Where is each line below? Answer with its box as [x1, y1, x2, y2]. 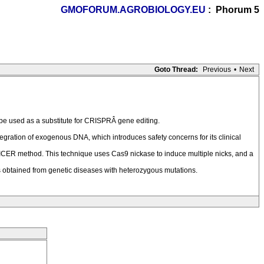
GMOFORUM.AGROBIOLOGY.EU [61, 5, 206, 15]
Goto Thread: [154, 65, 198, 74]
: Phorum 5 [206, 5, 259, 15]
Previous [203, 65, 231, 74]
